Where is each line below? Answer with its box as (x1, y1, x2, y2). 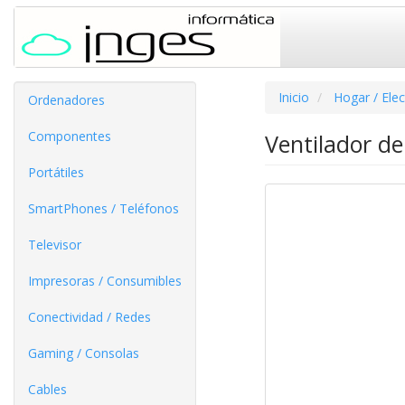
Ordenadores (28, 91, 105, 108)
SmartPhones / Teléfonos (28, 200, 179, 217)
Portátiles (28, 164, 84, 181)
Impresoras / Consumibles (28, 272, 182, 289)
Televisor (28, 236, 81, 253)
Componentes (28, 127, 111, 145)
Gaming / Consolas (28, 344, 139, 362)
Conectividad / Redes (28, 308, 151, 325)
